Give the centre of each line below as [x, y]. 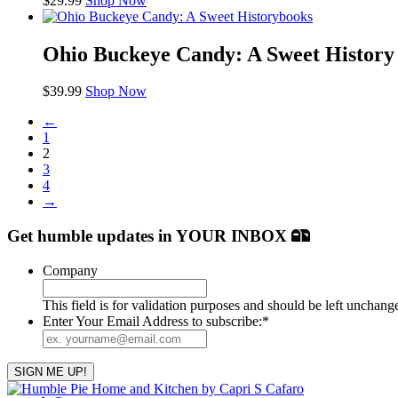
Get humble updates [83, 236]
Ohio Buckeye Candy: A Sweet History [219, 54]
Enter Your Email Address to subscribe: [152, 321]
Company [70, 270]
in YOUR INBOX [225, 236]
